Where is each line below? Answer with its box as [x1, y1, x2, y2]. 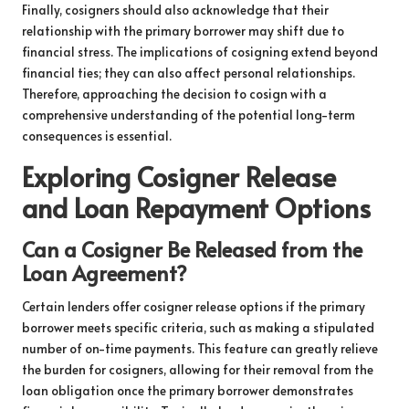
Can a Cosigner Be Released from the [22, 234, 362, 263]
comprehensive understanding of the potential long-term [22, 105, 355, 123]
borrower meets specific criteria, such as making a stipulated [22, 318, 374, 336]
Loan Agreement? [22, 257, 187, 287]
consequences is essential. [22, 126, 172, 144]
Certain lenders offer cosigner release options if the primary [22, 297, 365, 315]
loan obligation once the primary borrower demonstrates [22, 381, 353, 399]
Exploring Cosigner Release [22, 157, 336, 194]
